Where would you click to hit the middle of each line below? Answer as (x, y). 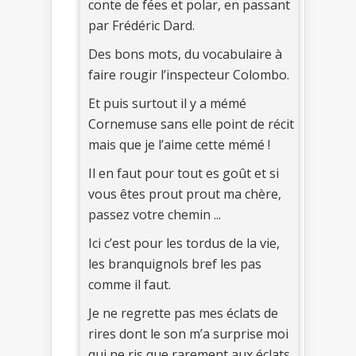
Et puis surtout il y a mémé (167, 103)
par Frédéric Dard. (141, 25)
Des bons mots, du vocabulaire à (185, 54)
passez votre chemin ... (155, 214)
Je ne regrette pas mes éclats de (183, 313)
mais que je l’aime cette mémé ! (179, 144)
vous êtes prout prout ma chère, (185, 193)
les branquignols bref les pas (175, 263)
